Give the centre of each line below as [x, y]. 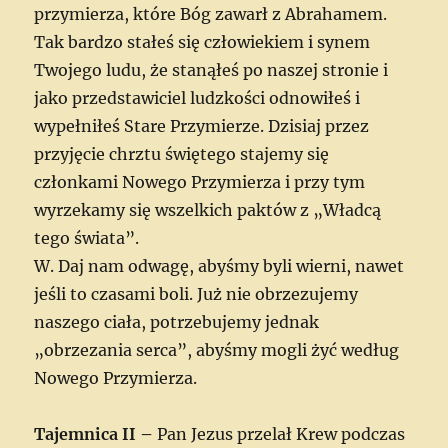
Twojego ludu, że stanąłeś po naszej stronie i [211, 69]
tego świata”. [87, 237]
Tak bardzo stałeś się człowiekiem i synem [202, 41]
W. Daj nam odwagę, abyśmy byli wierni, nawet [219, 265]
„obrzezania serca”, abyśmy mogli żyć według [217, 349]
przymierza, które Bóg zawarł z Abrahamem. [211, 13]
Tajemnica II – [96, 433]
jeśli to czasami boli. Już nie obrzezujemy [196, 293]
